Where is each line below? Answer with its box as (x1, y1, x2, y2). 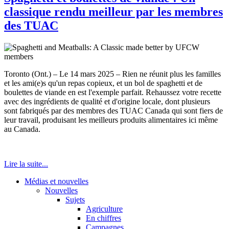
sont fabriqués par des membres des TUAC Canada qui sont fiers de (4, 106, 223, 116)
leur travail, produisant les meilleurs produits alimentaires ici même (4, 116, 218, 125)
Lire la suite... (4, 159, 48, 169)
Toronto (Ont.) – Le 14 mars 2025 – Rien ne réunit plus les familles (4, 70, 221, 79)
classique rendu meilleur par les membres (4, 5, 223, 19)
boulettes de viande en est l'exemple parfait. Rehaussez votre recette (4, 88, 221, 97)
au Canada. (4, 125, 40, 134)
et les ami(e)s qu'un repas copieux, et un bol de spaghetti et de (4, 79, 202, 88)
